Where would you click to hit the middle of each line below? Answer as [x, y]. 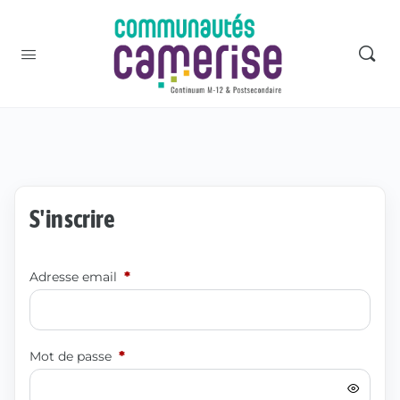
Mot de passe [72, 356]
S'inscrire [72, 219]
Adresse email [75, 277]
